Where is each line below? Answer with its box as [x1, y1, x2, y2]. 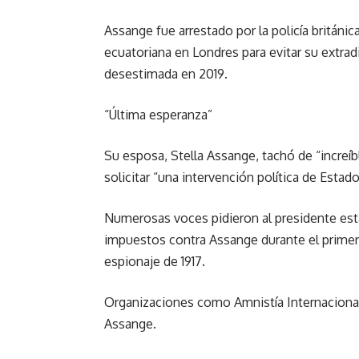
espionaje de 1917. [104, 253, 205, 269]
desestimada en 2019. [104, 66, 228, 82]
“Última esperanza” [104, 107, 212, 123]
